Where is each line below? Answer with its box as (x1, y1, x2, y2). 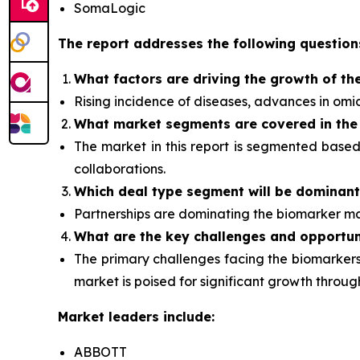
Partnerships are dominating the (74, 206, 276, 222)
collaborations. (74, 161, 166, 177)
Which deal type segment (74, 183, 248, 199)
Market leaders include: (58, 309, 215, 325)
